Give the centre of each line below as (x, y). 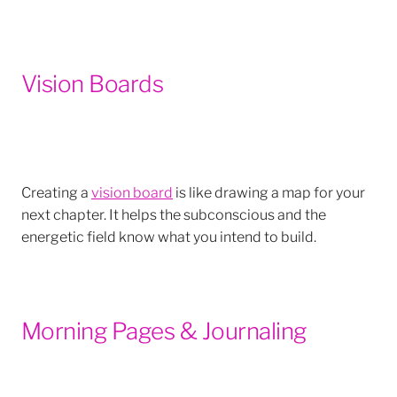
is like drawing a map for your (269, 191)
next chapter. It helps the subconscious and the (174, 213)
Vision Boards (93, 81)
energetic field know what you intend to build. (169, 235)
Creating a (56, 191)
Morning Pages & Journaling (166, 328)
